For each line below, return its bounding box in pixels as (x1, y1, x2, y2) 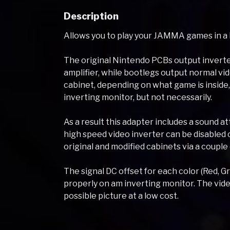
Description (64, 11, 119, 22)
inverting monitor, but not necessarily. (64, 92, 213, 102)
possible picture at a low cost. (64, 190, 179, 201)
